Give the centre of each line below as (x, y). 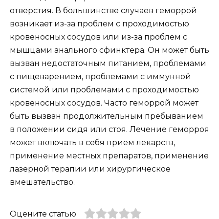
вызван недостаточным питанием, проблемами (108, 63)
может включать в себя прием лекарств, (92, 142)
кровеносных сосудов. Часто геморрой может (104, 103)
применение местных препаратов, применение (109, 155)
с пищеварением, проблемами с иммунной (100, 76)
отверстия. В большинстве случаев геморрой (103, 10)
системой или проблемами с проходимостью (104, 89)
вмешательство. (42, 182)
